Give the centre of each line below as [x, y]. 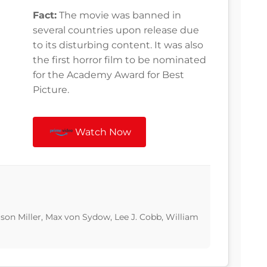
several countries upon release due [116, 30]
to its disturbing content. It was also [118, 45]
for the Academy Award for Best [108, 75]
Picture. [51, 90]
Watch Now [103, 132]
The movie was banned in [119, 15]
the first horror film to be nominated [119, 60]
